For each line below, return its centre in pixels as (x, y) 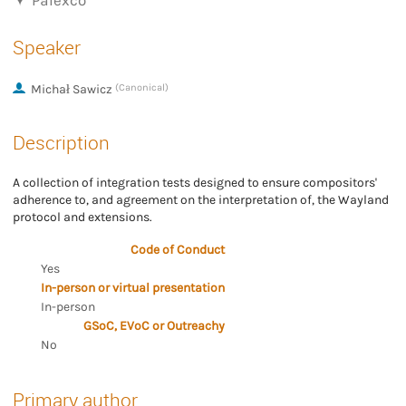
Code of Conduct (178, 249)
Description (61, 142)
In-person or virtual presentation (133, 287)
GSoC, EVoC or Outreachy (154, 325)
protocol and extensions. (82, 217)
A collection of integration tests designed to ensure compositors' (195, 182)
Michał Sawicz (71, 89)
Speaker (47, 47)
